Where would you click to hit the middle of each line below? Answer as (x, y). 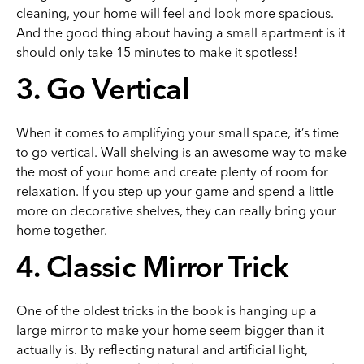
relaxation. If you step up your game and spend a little (175, 191)
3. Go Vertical (103, 92)
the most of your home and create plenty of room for (172, 171)
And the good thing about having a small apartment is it (181, 32)
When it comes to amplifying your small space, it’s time (178, 132)
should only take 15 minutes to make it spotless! (157, 52)
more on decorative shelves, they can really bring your (176, 210)
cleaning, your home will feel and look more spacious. (175, 13)
